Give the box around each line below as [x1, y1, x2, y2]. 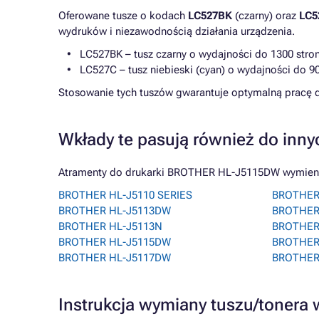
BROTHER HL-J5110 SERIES [58, 189, 192, 202]
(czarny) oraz [232, 9, 299, 22]
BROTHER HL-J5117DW [58, 251, 171, 264]
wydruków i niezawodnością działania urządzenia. [58, 25, 295, 38]
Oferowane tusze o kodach [58, 9, 188, 22]
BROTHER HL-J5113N [58, 220, 162, 233]
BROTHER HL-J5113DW [58, 204, 171, 217]
